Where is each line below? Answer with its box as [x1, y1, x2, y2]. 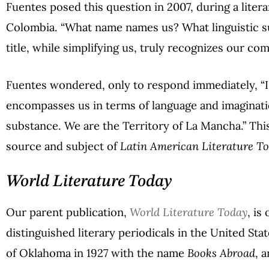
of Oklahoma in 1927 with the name [6, 246, 187, 261]
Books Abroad [187, 246, 255, 261]
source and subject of [6, 138, 120, 153]
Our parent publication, [6, 205, 130, 220]
